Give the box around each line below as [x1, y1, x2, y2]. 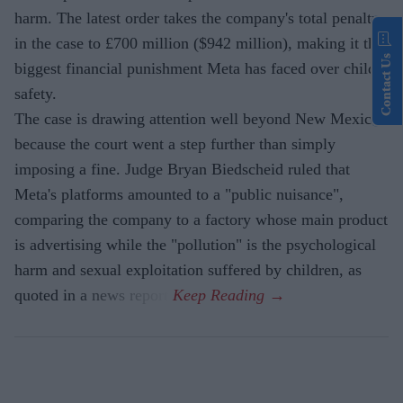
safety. [14, 85, 57, 103]
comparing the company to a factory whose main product [14, 210, 388, 229]
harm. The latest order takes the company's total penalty [14, 9, 380, 28]
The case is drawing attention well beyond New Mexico [14, 110, 380, 129]
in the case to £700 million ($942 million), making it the [14, 34, 383, 53]
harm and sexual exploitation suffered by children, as [14, 261, 362, 280]
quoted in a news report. [14, 286, 173, 305]
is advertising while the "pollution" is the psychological [14, 236, 376, 255]
